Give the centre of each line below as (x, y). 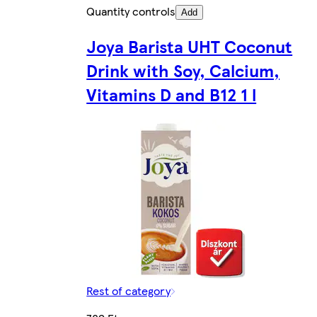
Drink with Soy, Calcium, (183, 70)
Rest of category (129, 291)
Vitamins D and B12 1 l (172, 94)
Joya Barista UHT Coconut (190, 46)
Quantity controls (131, 11)
